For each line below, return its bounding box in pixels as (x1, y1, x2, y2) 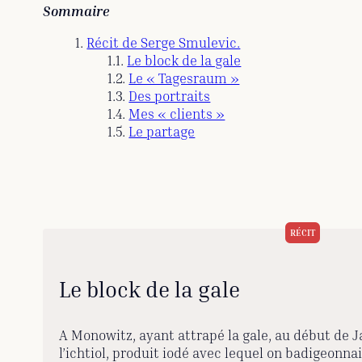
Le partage (128, 123, 196, 141)
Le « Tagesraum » (128, 69, 240, 87)
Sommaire (43, 2, 110, 20)
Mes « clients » (128, 105, 225, 123)
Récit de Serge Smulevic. (86, 34, 241, 52)
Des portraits (128, 87, 211, 105)
